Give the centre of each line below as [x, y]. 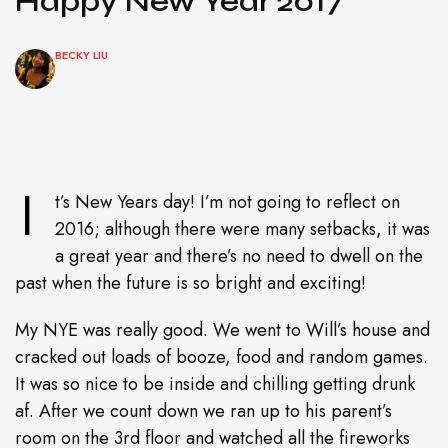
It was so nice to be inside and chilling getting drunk [215, 384]
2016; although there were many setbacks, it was [242, 229]
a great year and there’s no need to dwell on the [239, 256]
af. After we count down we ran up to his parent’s [203, 411]
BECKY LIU [81, 55]
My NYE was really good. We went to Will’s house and [222, 330]
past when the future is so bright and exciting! [190, 283]
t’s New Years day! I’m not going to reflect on [227, 202]
